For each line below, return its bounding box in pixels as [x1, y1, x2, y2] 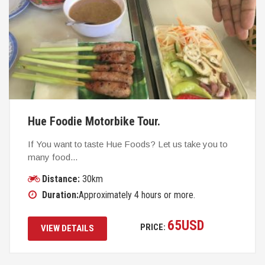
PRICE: [140, 221, 167, 232]
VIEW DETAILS [41, 222, 94, 234]
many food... [28, 151, 77, 162]
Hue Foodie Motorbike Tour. [28, 114, 160, 128]
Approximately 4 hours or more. [79, 189, 195, 201]
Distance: [42, 173, 80, 185]
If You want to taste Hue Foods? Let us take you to [28, 138, 228, 149]
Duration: [42, 189, 79, 201]
